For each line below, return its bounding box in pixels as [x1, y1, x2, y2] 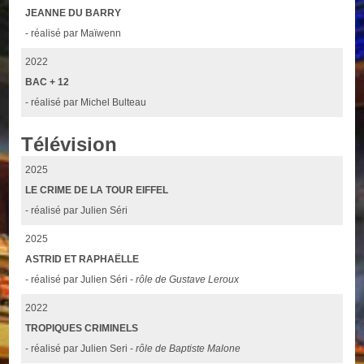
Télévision [21, 133, 118, 156]
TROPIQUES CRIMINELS [25, 323, 139, 335]
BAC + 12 [25, 76, 70, 89]
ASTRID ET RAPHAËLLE [25, 253, 140, 266]
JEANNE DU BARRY [25, 7, 122, 19]
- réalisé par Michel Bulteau [25, 97, 147, 109]
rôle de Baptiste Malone [136, 343, 241, 355]
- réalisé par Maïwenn [25, 28, 122, 40]
